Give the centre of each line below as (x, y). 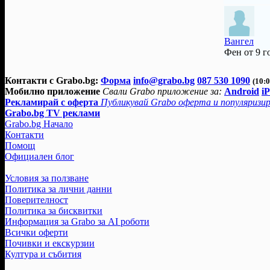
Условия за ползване (47, 178)
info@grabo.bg (164, 80)
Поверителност (36, 199)
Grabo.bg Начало (39, 124)
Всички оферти (36, 232)
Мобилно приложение (52, 91)
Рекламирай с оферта (52, 102)
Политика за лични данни (58, 189)
